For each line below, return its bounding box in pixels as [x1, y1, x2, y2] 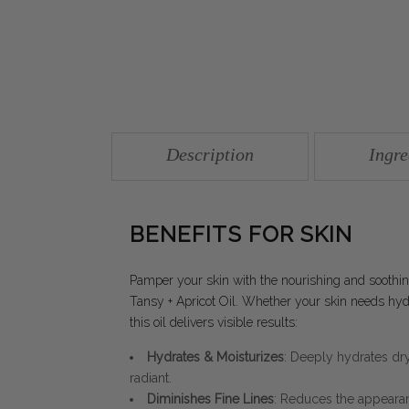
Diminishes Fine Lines [147, 391, 274, 406]
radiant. [130, 370, 172, 385]
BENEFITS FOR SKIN [130, 220, 353, 247]
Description [166, 143, 254, 164]
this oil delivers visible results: [130, 314, 298, 330]
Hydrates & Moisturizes [147, 349, 284, 364]
